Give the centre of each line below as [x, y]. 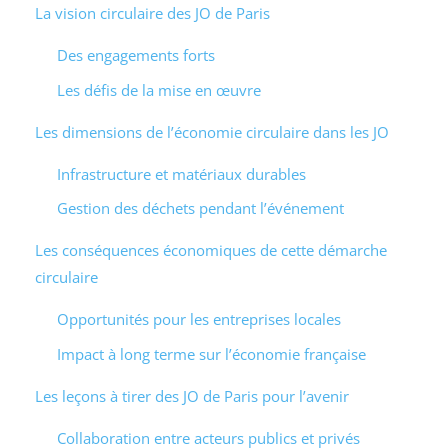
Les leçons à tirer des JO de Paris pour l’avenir [191, 395]
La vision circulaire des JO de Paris [152, 13]
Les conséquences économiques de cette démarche [210, 250]
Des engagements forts [136, 55]
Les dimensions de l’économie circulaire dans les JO [211, 131]
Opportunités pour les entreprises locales [199, 319]
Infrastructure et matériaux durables [181, 173]
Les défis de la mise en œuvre [159, 89]
